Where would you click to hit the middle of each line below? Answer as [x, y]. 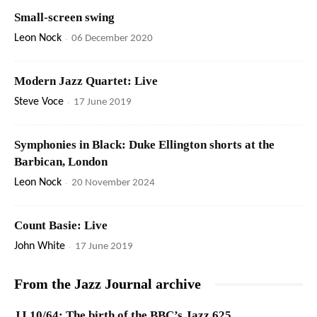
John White [40, 247]
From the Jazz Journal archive [108, 284]
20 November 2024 [113, 183]
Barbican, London [61, 162]
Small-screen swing [64, 18]
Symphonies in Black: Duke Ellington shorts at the [144, 145]
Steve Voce [39, 102]
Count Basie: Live [61, 226]
